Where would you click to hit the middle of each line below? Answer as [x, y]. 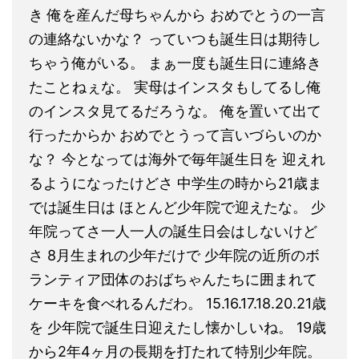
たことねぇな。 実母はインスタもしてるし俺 [175, 87]
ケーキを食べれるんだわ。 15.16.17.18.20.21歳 [177, 303]
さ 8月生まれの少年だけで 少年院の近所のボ [174, 255]
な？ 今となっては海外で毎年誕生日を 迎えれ [177, 159]
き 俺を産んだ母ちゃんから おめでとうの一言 [177, 14]
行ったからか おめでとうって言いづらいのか [175, 135]
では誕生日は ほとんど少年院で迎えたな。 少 [177, 207]
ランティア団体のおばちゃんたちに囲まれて [173, 279]
